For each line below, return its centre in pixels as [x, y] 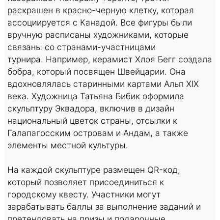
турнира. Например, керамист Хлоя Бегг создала [110, 59]
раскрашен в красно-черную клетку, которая [101, 10]
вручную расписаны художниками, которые [98, 34]
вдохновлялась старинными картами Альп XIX [103, 83]
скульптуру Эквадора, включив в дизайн [91, 108]
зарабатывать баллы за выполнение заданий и [104, 206]
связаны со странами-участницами [82, 47]
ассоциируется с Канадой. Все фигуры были [100, 22]
